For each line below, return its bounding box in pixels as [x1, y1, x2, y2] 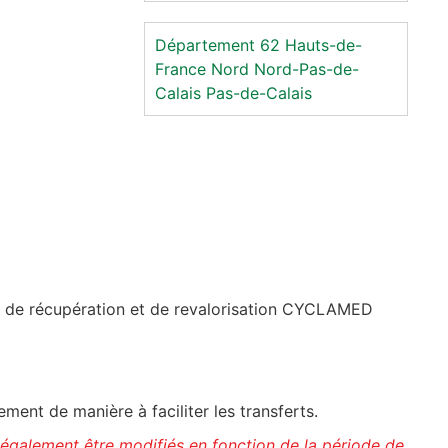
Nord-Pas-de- [254, 59, 359, 79]
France [155, 59, 206, 79]
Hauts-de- [285, 35, 362, 55]
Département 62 [155, 35, 280, 55]
